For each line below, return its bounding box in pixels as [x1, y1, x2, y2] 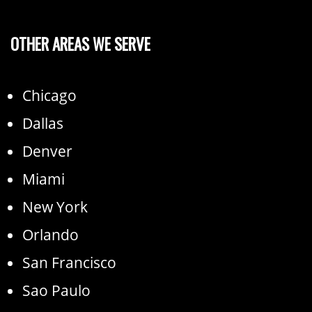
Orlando [22, 224, 79, 244]
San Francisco [22, 252, 116, 272]
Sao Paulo [22, 280, 91, 300]
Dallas [22, 113, 63, 133]
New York [22, 196, 88, 217]
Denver [22, 141, 72, 161]
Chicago [22, 85, 77, 105]
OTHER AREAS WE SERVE [10, 31, 150, 56]
